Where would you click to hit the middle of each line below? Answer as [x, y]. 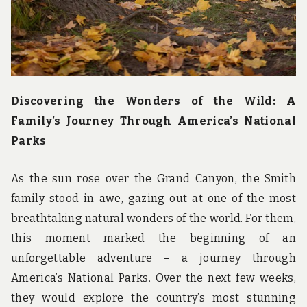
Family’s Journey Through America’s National [153, 121]
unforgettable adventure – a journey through [153, 258]
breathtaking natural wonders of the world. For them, [153, 219]
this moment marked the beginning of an [153, 238]
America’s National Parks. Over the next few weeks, [153, 278]
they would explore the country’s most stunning [153, 298]
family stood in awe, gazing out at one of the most [153, 199]
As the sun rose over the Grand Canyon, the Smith [153, 179]
